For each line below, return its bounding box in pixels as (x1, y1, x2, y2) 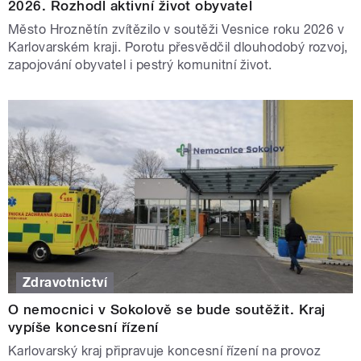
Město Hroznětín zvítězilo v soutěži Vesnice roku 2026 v (8, 21, 345, 37)
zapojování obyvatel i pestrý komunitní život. (8, 56, 272, 73)
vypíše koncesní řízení (8, 318, 159, 335)
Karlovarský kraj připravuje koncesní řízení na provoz (8, 342, 322, 359)
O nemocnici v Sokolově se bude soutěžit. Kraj (8, 301, 326, 317)
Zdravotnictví (23, 274, 108, 290)
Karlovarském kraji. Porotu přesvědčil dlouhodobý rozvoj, (8, 39, 348, 55)
